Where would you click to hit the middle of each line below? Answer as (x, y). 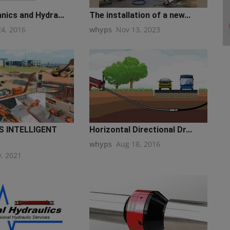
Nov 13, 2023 (138, 29)
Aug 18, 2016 (138, 144)
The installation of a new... (140, 15)
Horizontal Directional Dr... (140, 130)
